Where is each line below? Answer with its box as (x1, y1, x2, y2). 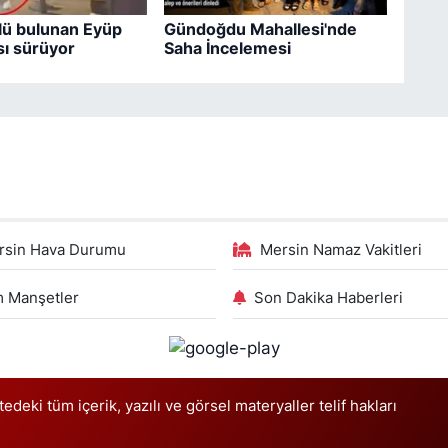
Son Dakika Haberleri (254, 289, 403, 307)
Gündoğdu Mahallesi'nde (163, 18, 357, 39)
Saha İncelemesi (163, 37, 291, 58)
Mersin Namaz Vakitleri (260, 240, 422, 259)
